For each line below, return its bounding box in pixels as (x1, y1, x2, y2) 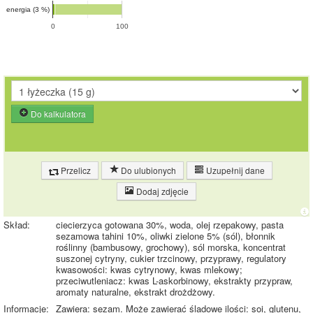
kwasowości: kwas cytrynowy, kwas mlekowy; (56, 263, 242, 277)
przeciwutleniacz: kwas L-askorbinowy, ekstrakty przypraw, (56, 274, 293, 288)
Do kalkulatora (29, 108, 86, 120)
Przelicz (58, 164, 91, 177)
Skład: (3, 218, 30, 232)
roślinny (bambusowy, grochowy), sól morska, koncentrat (56, 240, 286, 254)
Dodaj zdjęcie (134, 185, 189, 198)
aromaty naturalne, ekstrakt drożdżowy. (56, 285, 215, 299)
